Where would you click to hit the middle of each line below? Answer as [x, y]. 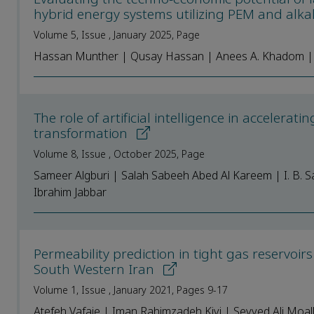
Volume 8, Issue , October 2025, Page [119, 154]
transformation [82, 133]
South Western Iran [96, 269]
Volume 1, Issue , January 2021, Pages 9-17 [131, 290]
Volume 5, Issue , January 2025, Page [117, 35]
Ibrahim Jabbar [70, 192]
